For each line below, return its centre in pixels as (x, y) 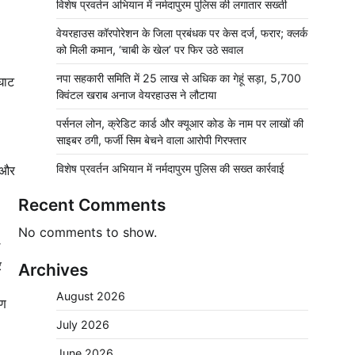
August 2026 (91, 296)
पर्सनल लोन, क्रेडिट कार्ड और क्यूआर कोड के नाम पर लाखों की (180, 123)
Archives (53, 270)
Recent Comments (92, 205)
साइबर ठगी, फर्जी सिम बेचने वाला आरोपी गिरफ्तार (151, 140)
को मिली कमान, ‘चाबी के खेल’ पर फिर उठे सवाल (150, 50)
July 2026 (83, 324)
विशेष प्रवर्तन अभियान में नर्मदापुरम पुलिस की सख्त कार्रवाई (170, 168)
